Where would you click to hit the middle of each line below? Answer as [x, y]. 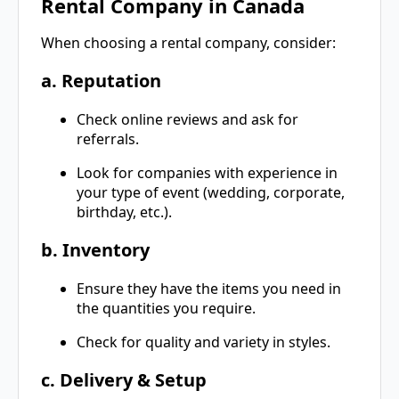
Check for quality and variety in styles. [204, 342]
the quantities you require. [166, 308]
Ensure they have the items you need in [209, 288]
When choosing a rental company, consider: [188, 42]
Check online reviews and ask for [187, 119]
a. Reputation [101, 80]
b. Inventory [95, 249]
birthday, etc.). [124, 212]
